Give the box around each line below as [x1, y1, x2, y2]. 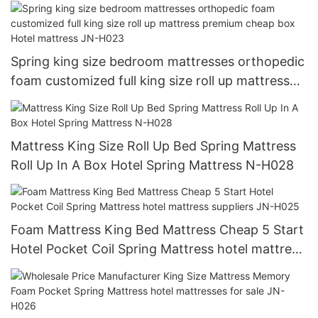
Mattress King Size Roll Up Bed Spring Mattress [11, 138, 296, 153]
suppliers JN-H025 [11, 261, 123, 276]
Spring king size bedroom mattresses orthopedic [11, 54, 305, 70]
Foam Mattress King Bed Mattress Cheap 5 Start [11, 222, 304, 238]
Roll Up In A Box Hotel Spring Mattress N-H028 [11, 157, 294, 172]
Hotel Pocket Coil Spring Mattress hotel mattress [11, 241, 305, 257]
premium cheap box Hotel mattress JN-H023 [11, 92, 281, 108]
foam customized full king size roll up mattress [11, 73, 290, 89]
